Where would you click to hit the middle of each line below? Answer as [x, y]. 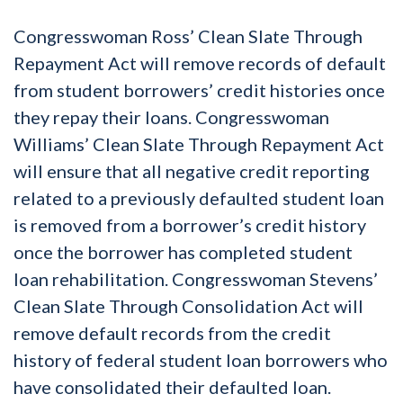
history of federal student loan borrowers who [201, 359]
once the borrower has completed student [183, 251]
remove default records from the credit [172, 332]
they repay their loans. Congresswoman [171, 116]
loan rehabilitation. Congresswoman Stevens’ [196, 278]
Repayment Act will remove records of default [200, 63]
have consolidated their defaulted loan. [172, 386]
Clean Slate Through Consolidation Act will [188, 305]
